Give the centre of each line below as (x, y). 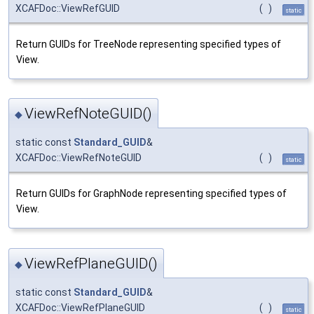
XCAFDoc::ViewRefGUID (68, 9)
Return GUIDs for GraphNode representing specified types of (151, 194)
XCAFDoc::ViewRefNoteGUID (78, 158)
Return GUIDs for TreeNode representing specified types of (149, 45)
